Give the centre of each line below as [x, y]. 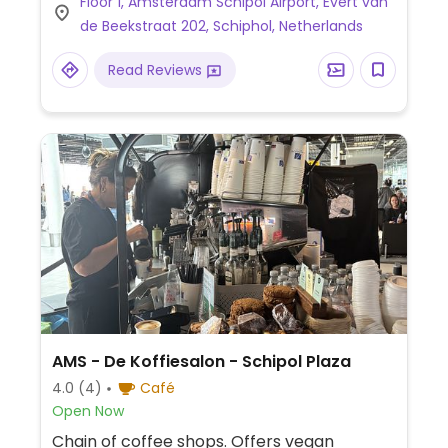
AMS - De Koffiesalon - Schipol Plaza [201, 362]
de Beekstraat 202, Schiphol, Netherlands [221, 26]
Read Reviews [156, 70]
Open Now [87, 411]
